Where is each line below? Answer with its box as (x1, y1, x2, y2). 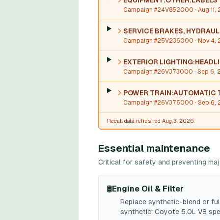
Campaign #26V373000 (123, 68, 193, 75)
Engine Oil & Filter (112, 184, 184, 193)
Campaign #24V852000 (123, 6, 193, 13)
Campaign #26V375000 (123, 99, 193, 106)
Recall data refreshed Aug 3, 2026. (107, 118, 195, 124)
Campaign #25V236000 (123, 37, 193, 44)
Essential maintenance (98, 143, 210, 154)
